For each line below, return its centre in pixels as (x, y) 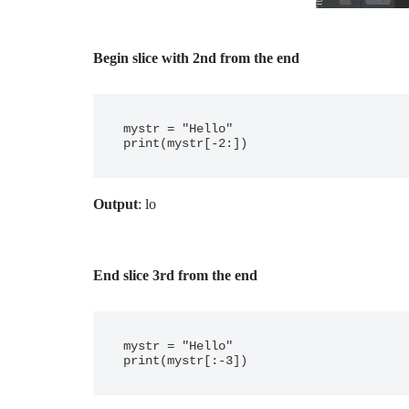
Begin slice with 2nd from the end (196, 58)
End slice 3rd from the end (175, 275)
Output (115, 204)
